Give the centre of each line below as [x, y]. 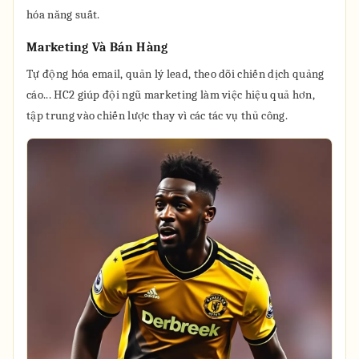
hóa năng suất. [63, 14]
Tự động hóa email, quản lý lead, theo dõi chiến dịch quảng [175, 74]
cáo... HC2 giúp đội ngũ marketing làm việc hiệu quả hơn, [171, 95]
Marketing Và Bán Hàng [97, 47]
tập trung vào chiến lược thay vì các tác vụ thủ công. [157, 115]
